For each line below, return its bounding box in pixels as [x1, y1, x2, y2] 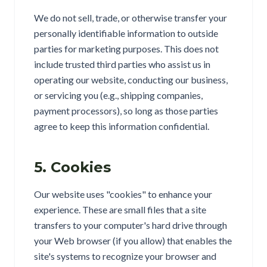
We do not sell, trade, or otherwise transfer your [34, 12, 227, 23]
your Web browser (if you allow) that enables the [34, 235, 232, 246]
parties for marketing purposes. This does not [34, 43, 219, 54]
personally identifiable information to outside [34, 27, 218, 39]
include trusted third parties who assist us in [34, 58, 210, 70]
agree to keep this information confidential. [34, 120, 209, 132]
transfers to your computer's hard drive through [34, 219, 227, 231]
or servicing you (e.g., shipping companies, [34, 89, 203, 101]
